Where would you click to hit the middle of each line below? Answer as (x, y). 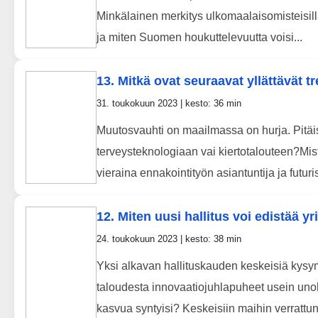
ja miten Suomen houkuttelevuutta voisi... (199, 38)
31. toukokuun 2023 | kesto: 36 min (169, 104)
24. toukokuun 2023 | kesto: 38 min (169, 239)
